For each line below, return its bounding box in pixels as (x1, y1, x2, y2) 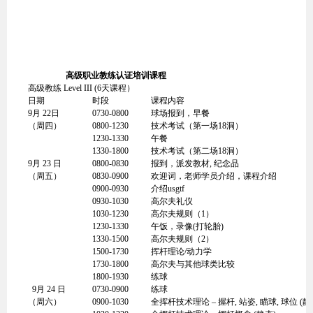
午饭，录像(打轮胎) (151, 221, 224, 231)
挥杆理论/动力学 (151, 247, 212, 256)
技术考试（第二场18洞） (151, 146, 243, 156)
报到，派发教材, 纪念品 (151, 159, 239, 168)
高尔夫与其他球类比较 (151, 259, 235, 269)
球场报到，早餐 (151, 108, 210, 118)
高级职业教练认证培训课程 (66, 71, 166, 80)
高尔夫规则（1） (151, 209, 214, 219)
